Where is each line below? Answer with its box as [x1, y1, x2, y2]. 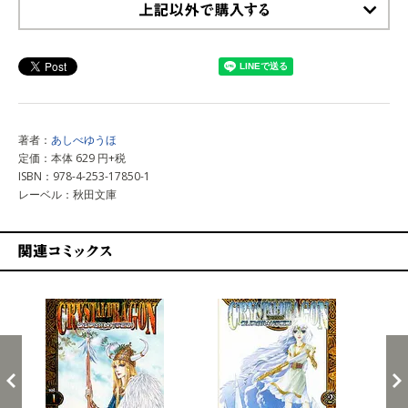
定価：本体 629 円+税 [18, 149, 126, 166]
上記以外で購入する [20, 28, 118, 45]
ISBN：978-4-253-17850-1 [18, 168, 150, 184]
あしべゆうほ [51, 131, 117, 148]
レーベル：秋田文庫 [18, 186, 117, 202]
